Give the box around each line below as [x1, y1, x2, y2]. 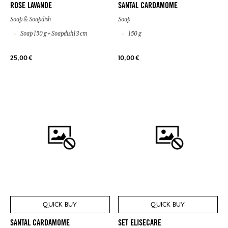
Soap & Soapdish [10, 15, 51, 23]
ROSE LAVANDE [10, 2, 52, 10]
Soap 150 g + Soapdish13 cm [19, 30, 87, 37]
